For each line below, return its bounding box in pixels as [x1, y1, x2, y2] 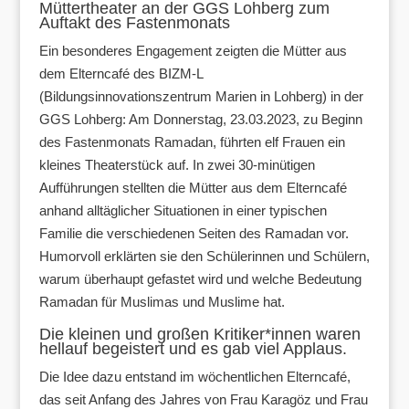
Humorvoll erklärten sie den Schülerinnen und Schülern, [38, 247, 370, 264]
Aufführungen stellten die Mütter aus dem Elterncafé [38, 179, 347, 195]
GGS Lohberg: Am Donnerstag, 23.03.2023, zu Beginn [38, 110, 362, 127]
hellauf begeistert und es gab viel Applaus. [38, 339, 347, 358]
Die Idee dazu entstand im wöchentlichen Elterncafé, [38, 368, 351, 384]
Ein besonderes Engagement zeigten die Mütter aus [38, 42, 347, 58]
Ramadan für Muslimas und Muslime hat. [38, 293, 285, 309]
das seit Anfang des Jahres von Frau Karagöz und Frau [38, 391, 368, 407]
